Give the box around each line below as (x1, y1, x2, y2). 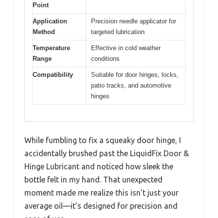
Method (33, 28, 55, 36)
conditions (91, 54, 120, 62)
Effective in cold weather (91, 44, 161, 52)
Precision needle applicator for (91, 17, 176, 25)
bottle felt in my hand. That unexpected (24, 175, 163, 184)
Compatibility (33, 71, 73, 78)
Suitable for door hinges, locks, (91, 71, 179, 78)
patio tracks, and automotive (91, 81, 171, 89)
